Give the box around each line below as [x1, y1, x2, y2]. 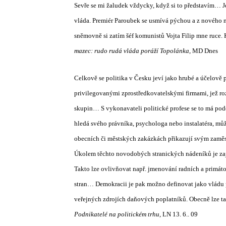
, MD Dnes [189, 47, 218, 54]
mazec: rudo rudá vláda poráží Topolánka [74, 47, 189, 54]
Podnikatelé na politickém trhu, [74, 210, 161, 218]
